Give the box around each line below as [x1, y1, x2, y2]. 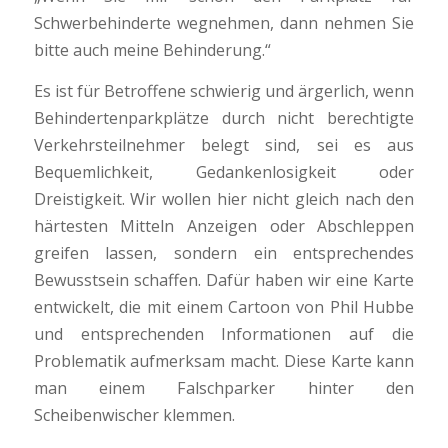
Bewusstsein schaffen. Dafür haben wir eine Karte [33, 268, 415, 291]
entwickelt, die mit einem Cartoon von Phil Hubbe [33, 295, 415, 318]
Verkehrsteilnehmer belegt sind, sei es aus [33, 133, 415, 156]
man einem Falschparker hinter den [33, 376, 415, 399]
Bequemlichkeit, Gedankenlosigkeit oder [33, 160, 415, 183]
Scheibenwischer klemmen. [33, 403, 235, 426]
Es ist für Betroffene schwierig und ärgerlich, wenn [33, 79, 415, 102]
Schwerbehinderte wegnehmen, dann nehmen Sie [33, 12, 415, 35]
